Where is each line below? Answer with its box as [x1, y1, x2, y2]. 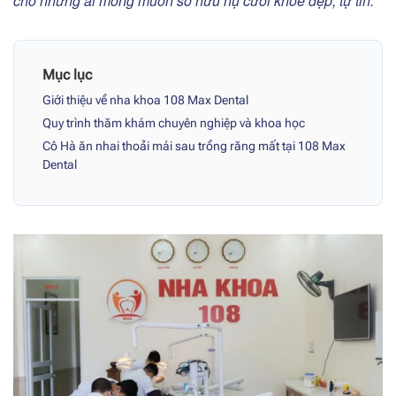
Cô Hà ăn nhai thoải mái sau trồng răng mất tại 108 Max [42, 139, 346, 154]
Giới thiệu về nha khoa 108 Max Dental [42, 93, 248, 108]
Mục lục [42, 66, 92, 83]
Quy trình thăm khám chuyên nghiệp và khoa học [42, 116, 305, 131]
